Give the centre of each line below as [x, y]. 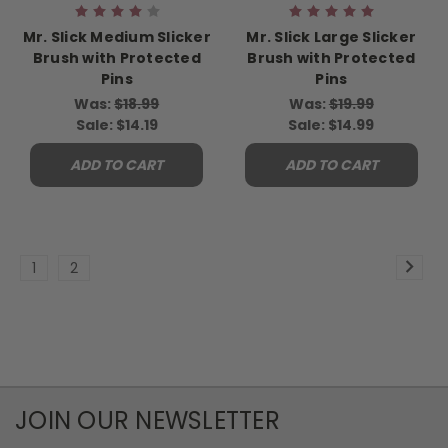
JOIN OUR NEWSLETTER [147, 420]
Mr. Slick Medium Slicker [116, 37]
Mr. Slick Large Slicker [331, 37]
